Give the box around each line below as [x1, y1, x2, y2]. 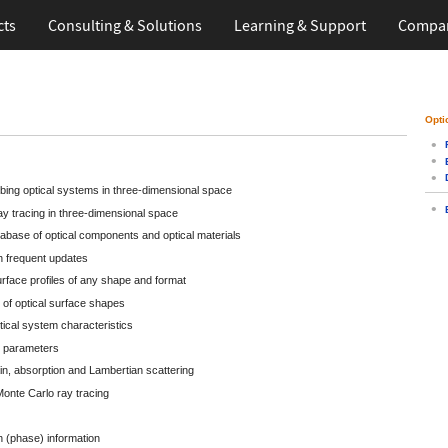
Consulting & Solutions [48, 15, 203, 35]
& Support [294, 15, 367, 35]
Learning [234, 15, 295, 35]
